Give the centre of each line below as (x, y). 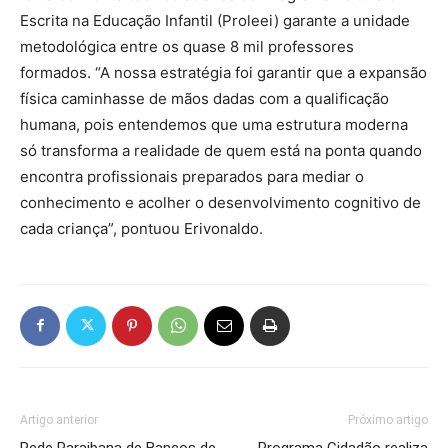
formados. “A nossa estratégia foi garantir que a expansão (223, 72)
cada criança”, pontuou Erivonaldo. (141, 228)
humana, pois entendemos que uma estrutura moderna (214, 124)
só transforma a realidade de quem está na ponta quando (221, 150)
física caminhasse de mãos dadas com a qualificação (204, 98)
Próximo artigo (388, 419)
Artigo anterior (59, 419)
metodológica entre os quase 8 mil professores (187, 46)
